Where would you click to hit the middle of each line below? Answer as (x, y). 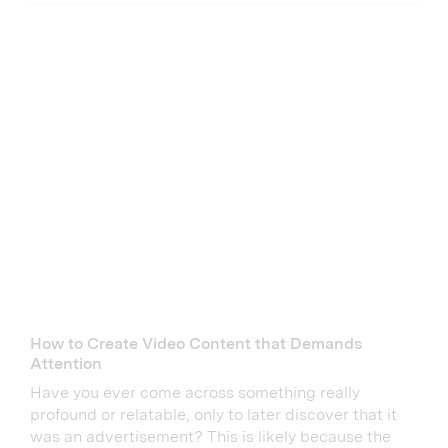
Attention (66, 364)
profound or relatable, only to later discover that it (213, 415)
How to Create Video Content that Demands (196, 344)
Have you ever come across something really (195, 393)
